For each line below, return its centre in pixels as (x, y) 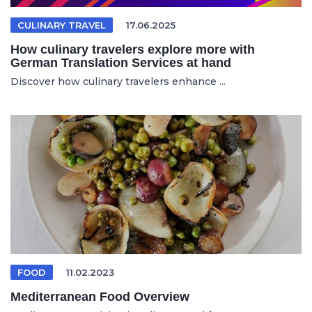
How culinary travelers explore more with (133, 49)
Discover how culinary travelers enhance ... (118, 81)
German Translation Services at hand (121, 63)
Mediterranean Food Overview (100, 297)
